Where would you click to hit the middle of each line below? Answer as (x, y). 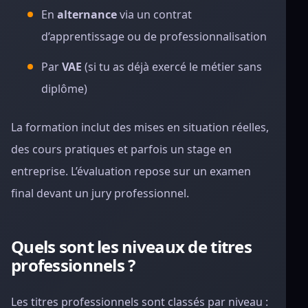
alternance (87, 14)
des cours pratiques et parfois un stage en (121, 149)
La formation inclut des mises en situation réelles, (140, 127)
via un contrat (154, 14)
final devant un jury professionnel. (100, 193)
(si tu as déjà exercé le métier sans (172, 67)
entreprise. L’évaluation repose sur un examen (131, 171)
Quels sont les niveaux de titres (131, 246)
